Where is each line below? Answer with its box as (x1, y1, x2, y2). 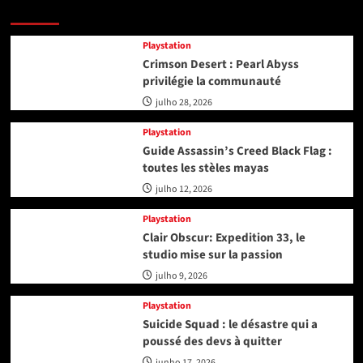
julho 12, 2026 (155, 181, 212, 196)
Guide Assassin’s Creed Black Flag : (142, 142, 332, 160)
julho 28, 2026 (155, 95, 212, 109)
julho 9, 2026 (155, 268, 207, 283)
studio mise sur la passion (142, 246, 283, 263)
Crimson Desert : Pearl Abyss (142, 55, 299, 73)
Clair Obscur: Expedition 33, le (142, 228, 305, 246)
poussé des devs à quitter (142, 332, 282, 350)
